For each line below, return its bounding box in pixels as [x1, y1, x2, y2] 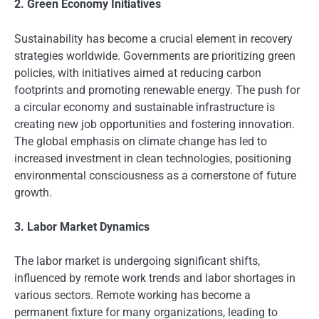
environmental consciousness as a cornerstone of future [14, 168, 296, 182]
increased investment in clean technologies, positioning [14, 151, 291, 165]
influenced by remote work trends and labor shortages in [14, 271, 296, 285]
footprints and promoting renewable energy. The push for [14, 83, 300, 97]
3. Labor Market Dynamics [14, 219, 150, 234]
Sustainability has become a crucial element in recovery [14, 31, 293, 46]
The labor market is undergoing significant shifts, [14, 253, 260, 268]
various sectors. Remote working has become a [14, 288, 251, 302]
